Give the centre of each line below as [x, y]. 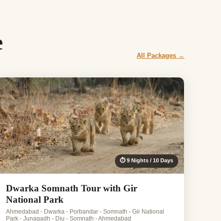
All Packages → [161, 56]
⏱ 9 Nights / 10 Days [146, 161]
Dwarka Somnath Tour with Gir [72, 188]
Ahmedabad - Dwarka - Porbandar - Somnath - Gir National [85, 212]
